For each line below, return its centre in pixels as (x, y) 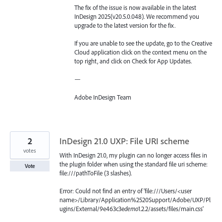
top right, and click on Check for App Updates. (133, 61)
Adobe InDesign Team (103, 97)
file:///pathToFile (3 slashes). (96, 173)
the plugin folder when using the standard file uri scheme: (134, 164)
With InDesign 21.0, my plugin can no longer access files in (133, 155)
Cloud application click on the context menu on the (140, 52)
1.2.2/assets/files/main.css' (171, 208)
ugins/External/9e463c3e (92, 208)
